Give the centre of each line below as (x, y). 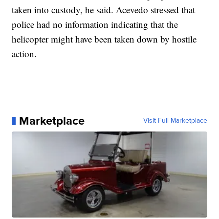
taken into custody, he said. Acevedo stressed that (104, 10)
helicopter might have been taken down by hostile (104, 39)
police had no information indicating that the (95, 24)
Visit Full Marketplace (175, 121)
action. (24, 54)
